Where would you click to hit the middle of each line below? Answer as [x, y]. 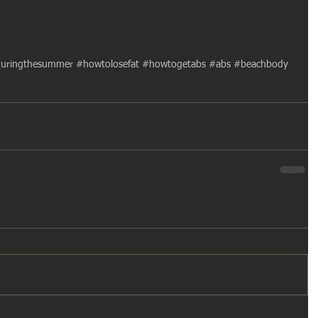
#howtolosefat [108, 64]
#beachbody [261, 64]
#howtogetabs [174, 64]
